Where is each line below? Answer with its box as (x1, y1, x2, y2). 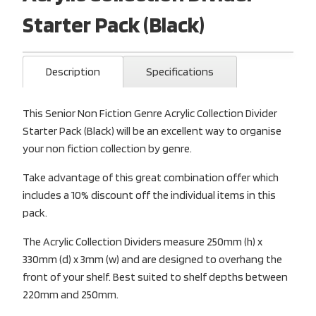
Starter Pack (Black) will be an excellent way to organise (23, 123, 281, 138)
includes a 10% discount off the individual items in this (23, 188, 276, 202)
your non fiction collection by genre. (23, 141, 192, 155)
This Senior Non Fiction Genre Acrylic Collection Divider (23, 106, 277, 120)
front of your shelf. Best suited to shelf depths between (23, 269, 288, 284)
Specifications (146, 64, 214, 78)
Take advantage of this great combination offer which (23, 170, 279, 184)
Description (46, 64, 100, 78)
